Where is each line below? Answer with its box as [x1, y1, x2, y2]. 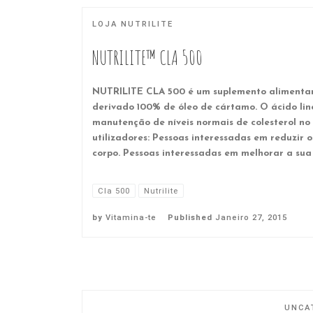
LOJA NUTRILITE [92, 20, 173, 29]
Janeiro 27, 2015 [215, 213, 287, 223]
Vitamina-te [105, 213, 156, 223]
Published [168, 213, 215, 223]
